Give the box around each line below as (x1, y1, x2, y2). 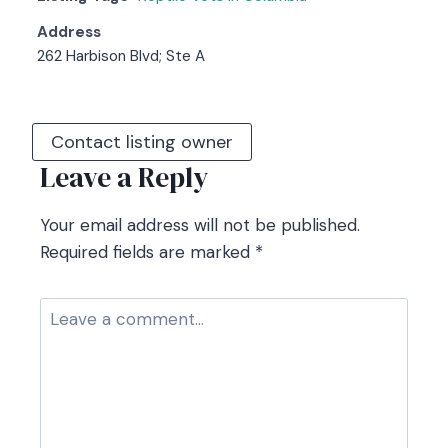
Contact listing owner (51, 130, 233, 154)
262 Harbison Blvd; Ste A (37, 46, 205, 66)
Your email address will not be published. (40, 214, 360, 236)
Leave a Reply (40, 158, 209, 196)
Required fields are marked (40, 241, 255, 263)
